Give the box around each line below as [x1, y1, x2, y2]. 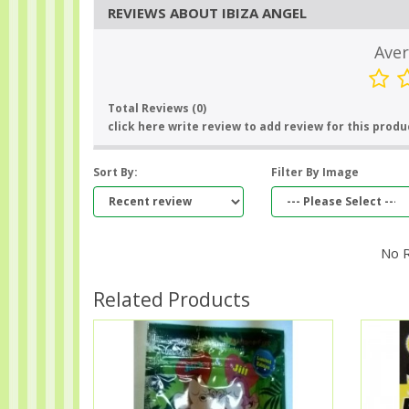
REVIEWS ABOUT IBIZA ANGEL [108, 3, 307, 22]
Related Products [93, 286, 250, 312]
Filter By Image [271, 163, 359, 180]
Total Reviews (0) [108, 100, 206, 116]
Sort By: [93, 163, 138, 180]
